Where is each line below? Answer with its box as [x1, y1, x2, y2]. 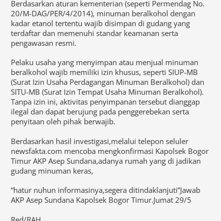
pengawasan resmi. [11, 37, 77, 48]
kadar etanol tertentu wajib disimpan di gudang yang [11, 18, 190, 28]
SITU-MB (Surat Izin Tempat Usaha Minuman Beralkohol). [11, 87, 204, 97]
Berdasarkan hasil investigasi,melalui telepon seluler [11, 136, 189, 146]
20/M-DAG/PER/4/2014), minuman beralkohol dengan [11, 8, 196, 18]
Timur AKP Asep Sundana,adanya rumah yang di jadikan [11, 155, 201, 166]
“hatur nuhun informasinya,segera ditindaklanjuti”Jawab [11, 185, 201, 195]
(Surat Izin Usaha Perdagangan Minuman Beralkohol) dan [11, 77, 205, 87]
